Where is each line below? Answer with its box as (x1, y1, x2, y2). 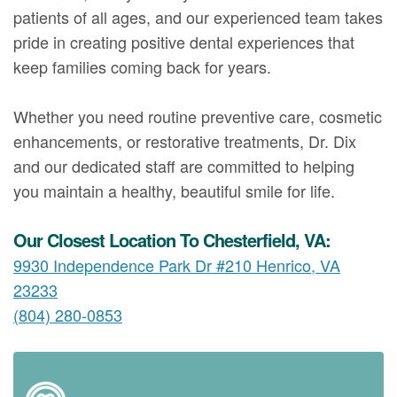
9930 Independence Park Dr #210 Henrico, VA (13, 253, 340, 276)
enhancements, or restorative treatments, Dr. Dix (13, 128, 356, 152)
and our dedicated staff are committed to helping (13, 153, 354, 177)
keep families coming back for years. (13, 54, 271, 78)
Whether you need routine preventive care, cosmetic (13, 104, 382, 128)
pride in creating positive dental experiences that (13, 29, 354, 53)
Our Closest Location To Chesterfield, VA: (13, 226, 331, 253)
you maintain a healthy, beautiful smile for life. (13, 178, 335, 202)
